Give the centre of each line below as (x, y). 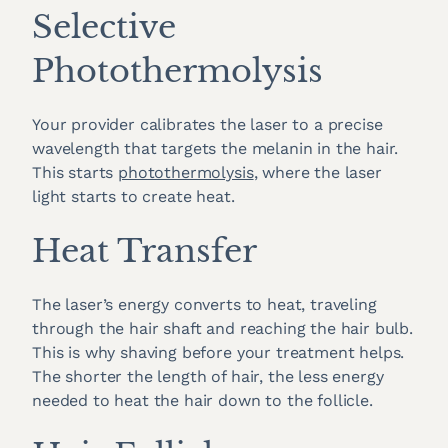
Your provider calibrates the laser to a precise (207, 124)
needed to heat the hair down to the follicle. (202, 400)
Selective (104, 26)
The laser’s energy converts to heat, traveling (204, 304)
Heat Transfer (144, 250)
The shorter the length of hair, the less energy (208, 376)
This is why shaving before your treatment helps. (218, 352)
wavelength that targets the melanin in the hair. (215, 148)
